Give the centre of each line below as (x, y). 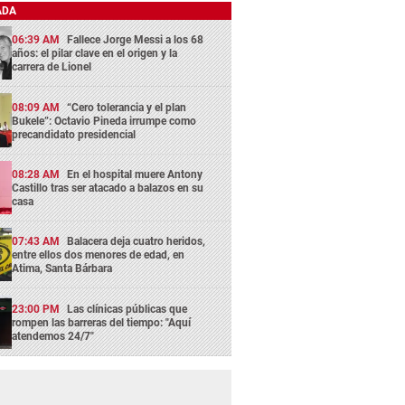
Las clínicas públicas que (127, 309)
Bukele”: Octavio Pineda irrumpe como (104, 121)
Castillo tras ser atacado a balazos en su (108, 188)
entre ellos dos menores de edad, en (99, 255)
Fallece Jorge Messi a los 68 (136, 40)
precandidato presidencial (74, 134)
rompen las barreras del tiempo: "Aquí (102, 322)
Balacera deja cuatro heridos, (137, 242)
